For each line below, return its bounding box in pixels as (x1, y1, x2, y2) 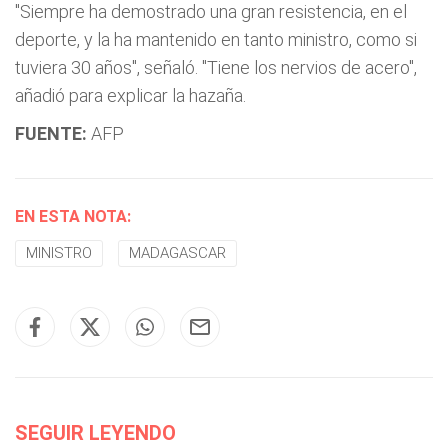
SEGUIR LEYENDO (15, 421, 176, 445)
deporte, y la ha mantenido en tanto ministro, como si (15, 29, 417, 50)
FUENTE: (15, 123, 87, 144)
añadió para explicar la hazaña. (15, 85, 246, 106)
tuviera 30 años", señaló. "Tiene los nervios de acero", (15, 57, 417, 78)
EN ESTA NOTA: (15, 207, 131, 226)
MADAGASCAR (129, 244, 226, 262)
